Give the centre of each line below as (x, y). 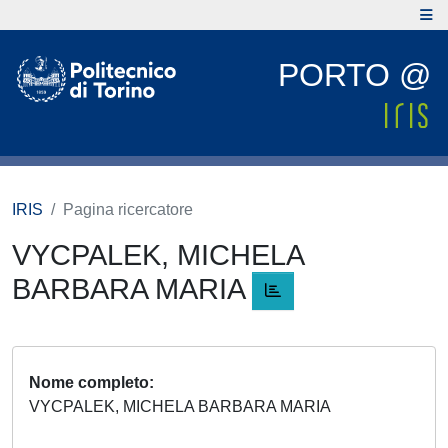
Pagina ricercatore (128, 209)
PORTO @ (354, 75)
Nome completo (89, 383)
